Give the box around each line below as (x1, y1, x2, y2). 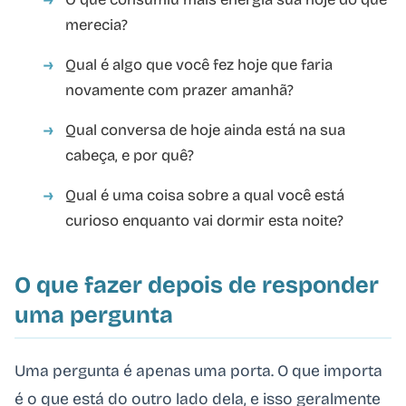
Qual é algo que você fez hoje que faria (65, 55, 333, 75)
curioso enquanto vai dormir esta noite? (65, 211, 343, 231)
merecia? (65, 15, 128, 35)
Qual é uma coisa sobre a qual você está (65, 186, 344, 206)
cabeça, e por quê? (65, 146, 194, 166)
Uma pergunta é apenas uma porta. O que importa (14, 361, 382, 381)
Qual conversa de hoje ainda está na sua (65, 121, 345, 140)
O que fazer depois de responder (14, 271, 379, 300)
